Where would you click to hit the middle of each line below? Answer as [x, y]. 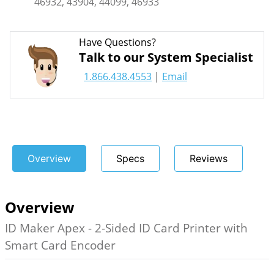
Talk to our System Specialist [166, 57]
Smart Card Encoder [60, 245]
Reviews [209, 159]
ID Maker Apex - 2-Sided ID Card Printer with [126, 228]
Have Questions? [117, 43]
